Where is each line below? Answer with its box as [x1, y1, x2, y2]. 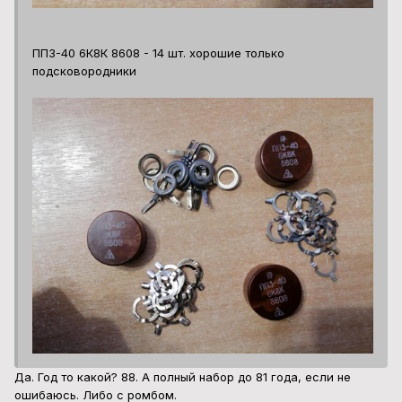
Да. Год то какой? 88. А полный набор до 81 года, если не [14, 370, 351, 385]
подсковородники [32, 64, 136, 79]
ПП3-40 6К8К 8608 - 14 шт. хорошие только [32, 46, 284, 61]
